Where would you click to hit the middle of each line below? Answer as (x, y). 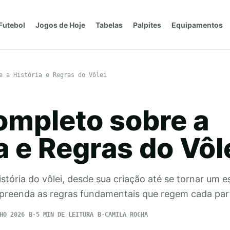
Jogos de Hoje (60, 25)
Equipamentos (197, 25)
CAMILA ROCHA (126, 215)
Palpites (147, 25)
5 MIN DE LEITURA (64, 215)
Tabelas (109, 25)
